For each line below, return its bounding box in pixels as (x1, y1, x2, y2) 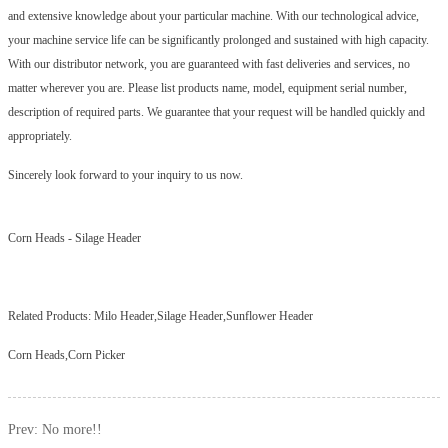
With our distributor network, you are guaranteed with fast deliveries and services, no (8, 57, 411, 72)
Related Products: (8, 309, 95, 324)
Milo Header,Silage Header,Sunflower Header (94, 309, 314, 324)
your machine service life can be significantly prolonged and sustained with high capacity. (8, 33, 430, 48)
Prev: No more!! (8, 422, 103, 438)
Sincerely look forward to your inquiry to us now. (8, 168, 244, 183)
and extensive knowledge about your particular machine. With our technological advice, (8, 9, 420, 24)
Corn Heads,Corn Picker (8, 348, 126, 363)
